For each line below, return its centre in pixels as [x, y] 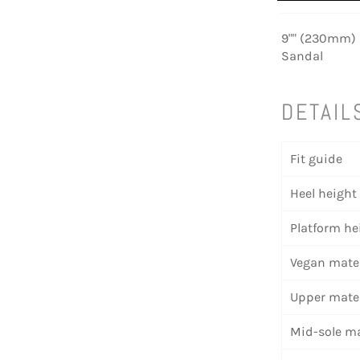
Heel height [323, 194]
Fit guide [316, 159]
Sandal [302, 55]
